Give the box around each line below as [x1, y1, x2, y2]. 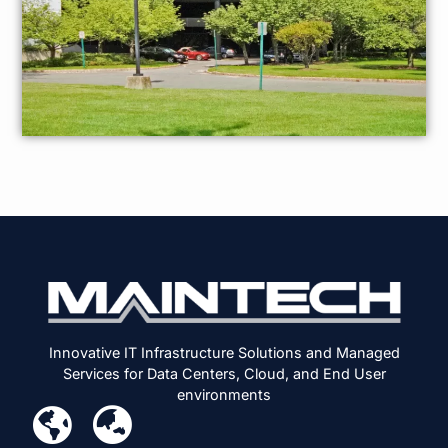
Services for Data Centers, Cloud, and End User [62, 365, 386, 383]
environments [177, 386, 271, 404]
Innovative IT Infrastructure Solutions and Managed [48, 344, 400, 362]
